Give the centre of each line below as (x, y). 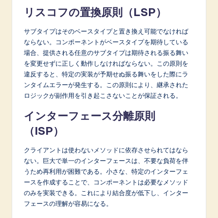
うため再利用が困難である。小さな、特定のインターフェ (106, 171)
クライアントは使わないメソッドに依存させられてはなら (106, 150)
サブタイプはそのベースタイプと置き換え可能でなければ (106, 31)
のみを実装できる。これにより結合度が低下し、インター (106, 192)
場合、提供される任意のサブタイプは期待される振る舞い (106, 52)
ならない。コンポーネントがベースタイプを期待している (106, 42)
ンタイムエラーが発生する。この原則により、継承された (106, 84)
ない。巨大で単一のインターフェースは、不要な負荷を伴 (106, 160)
